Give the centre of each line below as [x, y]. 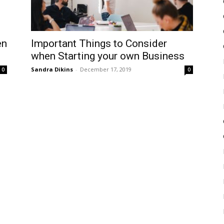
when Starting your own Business [108, 56]
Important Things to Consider [99, 43]
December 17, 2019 [106, 69]
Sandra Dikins [52, 69]
